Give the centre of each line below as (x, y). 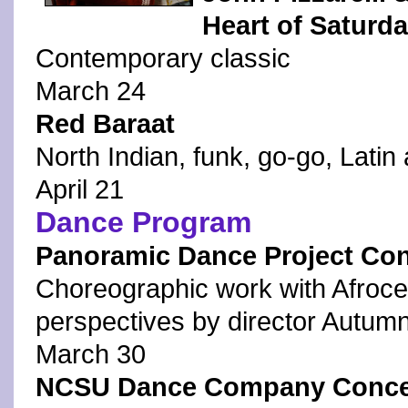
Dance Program (143, 222)
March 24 (91, 91)
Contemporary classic (163, 58)
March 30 (91, 354)
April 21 (80, 189)
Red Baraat (105, 124)
